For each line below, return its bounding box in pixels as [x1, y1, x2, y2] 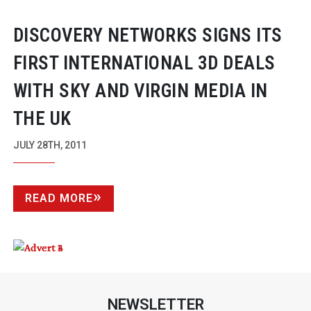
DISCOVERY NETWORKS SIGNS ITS [12, 24, 283, 47]
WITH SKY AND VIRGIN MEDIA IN [12, 79, 268, 102]
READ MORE [24, 191, 93, 205]
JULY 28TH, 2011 [12, 139, 87, 151]
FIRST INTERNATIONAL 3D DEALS [12, 51, 276, 74]
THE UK [12, 107, 72, 130]
